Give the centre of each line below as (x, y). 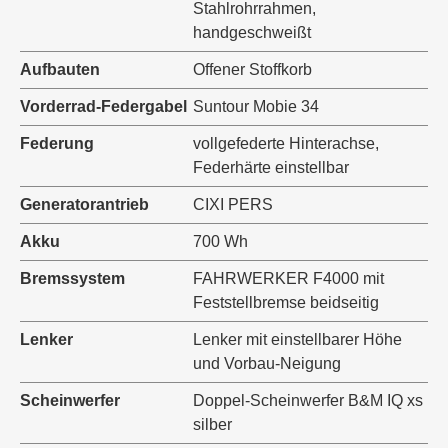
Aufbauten (60, 69)
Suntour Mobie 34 (256, 106)
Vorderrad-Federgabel (103, 106)
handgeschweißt (252, 32)
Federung (57, 143)
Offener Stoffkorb (252, 69)
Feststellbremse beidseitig (286, 302)
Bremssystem (72, 278)
